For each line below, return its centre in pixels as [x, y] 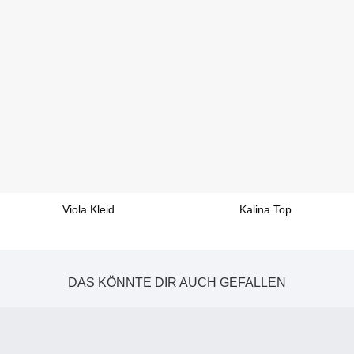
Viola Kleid [88, 209]
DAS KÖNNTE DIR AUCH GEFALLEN [177, 282]
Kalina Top [266, 209]
